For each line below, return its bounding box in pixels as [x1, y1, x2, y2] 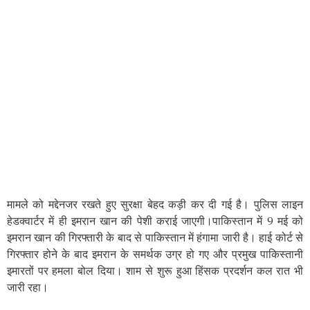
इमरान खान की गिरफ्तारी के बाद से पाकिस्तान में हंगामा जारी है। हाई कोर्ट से [7, 230, 303, 245]
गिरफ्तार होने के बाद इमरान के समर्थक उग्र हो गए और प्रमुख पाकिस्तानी [7, 247, 303, 262]
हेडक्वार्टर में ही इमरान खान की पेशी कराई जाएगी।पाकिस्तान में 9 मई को [7, 214, 303, 228]
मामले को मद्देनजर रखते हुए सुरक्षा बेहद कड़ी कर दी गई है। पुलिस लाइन [7, 197, 303, 212]
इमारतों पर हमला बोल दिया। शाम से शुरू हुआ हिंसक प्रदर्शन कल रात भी [7, 264, 303, 278]
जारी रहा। [7, 280, 48, 295]
